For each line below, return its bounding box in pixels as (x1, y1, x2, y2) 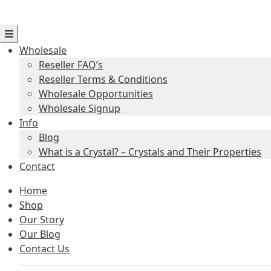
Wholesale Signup (39, 102, 120, 115)
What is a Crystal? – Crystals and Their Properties (39, 145, 261, 158)
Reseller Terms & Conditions (39, 73, 168, 86)
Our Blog (19, 227, 60, 241)
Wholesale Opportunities (39, 87, 153, 100)
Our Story (19, 213, 64, 226)
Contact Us (19, 242, 70, 255)
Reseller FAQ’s (39, 58, 103, 71)
